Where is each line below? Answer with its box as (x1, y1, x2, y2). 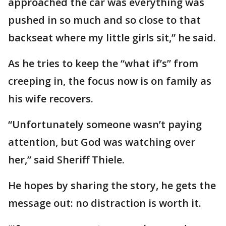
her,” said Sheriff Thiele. (8, 153, 125, 167)
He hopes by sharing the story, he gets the (8, 179, 216, 193)
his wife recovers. (8, 92, 93, 106)
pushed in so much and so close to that (8, 13, 201, 27)
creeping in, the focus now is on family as (8, 74, 211, 88)
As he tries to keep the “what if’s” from (8, 56, 198, 71)
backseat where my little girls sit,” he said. (8, 31, 216, 45)
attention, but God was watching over (8, 135, 195, 149)
